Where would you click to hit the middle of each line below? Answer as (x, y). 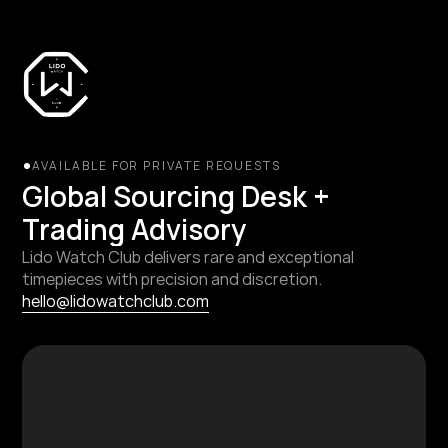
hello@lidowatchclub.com (116, 301)
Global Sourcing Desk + (176, 196)
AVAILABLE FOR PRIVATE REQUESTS (157, 165)
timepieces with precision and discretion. (172, 279)
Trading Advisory (134, 229)
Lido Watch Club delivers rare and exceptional (188, 257)
